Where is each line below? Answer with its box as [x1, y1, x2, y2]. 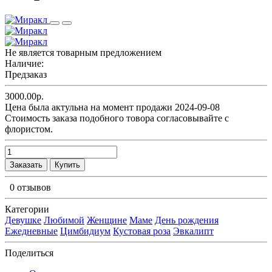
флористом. [5, 123, 53, 134]
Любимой [44, 214, 84, 225]
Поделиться [5, 247, 53, 258]
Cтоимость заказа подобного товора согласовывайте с [5, 112, 229, 123]
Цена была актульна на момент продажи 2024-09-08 [5, 101, 220, 112]
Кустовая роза [113, 225, 171, 236]
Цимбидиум [60, 225, 110, 236]
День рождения [155, 214, 219, 225]
